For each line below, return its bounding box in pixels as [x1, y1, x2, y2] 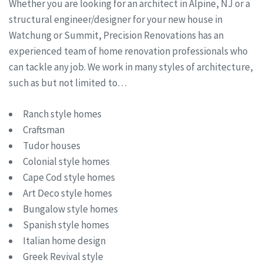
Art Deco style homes [23, 186, 112, 200]
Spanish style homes [23, 218, 109, 231]
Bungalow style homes [23, 202, 118, 215]
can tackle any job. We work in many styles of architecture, [9, 60, 253, 74]
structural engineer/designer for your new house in [9, 13, 222, 26]
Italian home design [23, 234, 106, 247]
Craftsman [23, 123, 65, 136]
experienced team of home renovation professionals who [9, 45, 248, 58]
